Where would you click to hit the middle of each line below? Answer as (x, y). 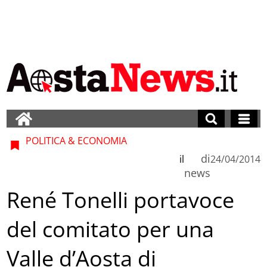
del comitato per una (111, 229)
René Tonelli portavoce (121, 200)
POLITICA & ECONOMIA (75, 140)
